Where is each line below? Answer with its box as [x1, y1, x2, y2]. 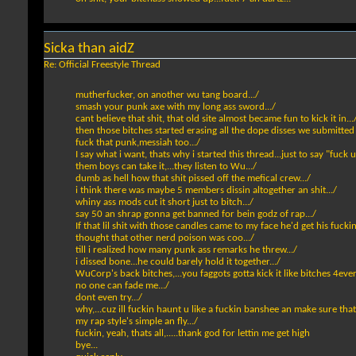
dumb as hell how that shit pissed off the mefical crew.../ [75, 173, 311, 184]
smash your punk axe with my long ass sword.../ [75, 102, 276, 113]
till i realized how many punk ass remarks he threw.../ [75, 245, 297, 256]
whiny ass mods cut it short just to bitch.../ [75, 197, 253, 208]
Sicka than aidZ [44, 41, 134, 57]
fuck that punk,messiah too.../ [75, 137, 200, 149]
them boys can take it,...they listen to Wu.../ [75, 161, 257, 172]
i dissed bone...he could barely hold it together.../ [75, 257, 281, 268]
